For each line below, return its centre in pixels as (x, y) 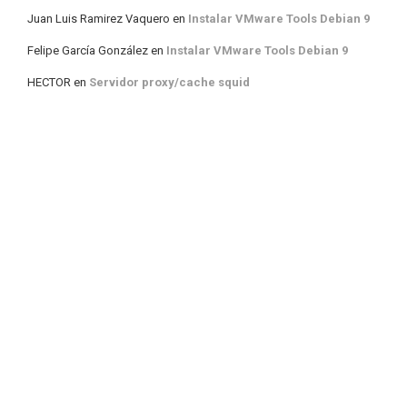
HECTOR (49, 82)
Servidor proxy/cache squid (169, 82)
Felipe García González (88, 50)
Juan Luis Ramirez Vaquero (99, 18)
